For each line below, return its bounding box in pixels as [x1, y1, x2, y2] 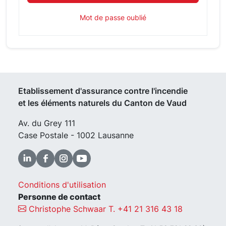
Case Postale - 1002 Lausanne [18, 130, 134, 140]
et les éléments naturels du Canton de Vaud [18, 98, 187, 108]
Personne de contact [18, 192, 100, 202]
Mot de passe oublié [80, 13, 146, 22]
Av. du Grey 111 [18, 118, 75, 128]
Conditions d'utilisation [18, 180, 106, 190]
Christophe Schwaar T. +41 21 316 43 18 [26, 204, 183, 214]
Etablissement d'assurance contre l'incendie [18, 86, 188, 96]
